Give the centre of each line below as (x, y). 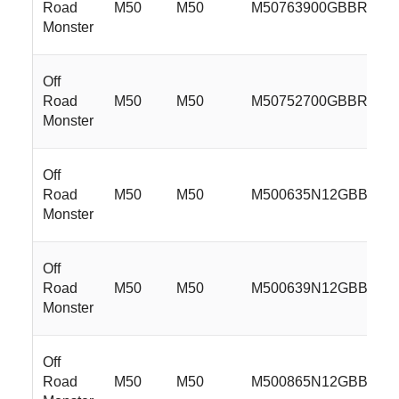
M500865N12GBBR (315, 381)
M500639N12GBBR (315, 288)
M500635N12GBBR (315, 194)
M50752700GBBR (310, 101)
